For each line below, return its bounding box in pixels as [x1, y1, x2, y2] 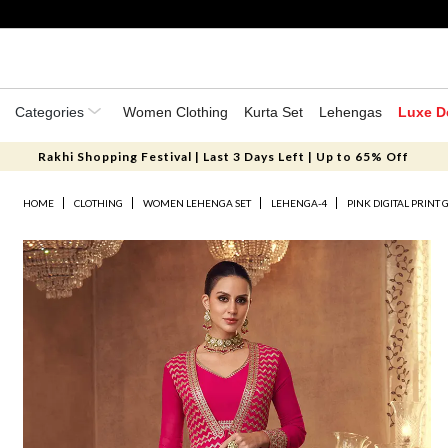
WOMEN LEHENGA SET [143, 197, 252, 209]
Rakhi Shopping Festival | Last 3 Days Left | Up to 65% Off [38, 149, 410, 164]
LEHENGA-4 [271, 197, 328, 209]
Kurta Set [244, 104, 303, 120]
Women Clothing [123, 104, 228, 120]
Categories [15, 104, 88, 120]
